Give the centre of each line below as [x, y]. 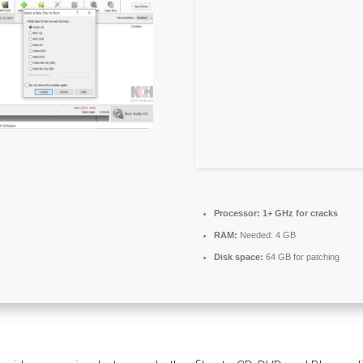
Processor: [237, 213]
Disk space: [239, 256]
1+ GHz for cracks [299, 213]
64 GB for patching [301, 256]
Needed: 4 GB [267, 235]
